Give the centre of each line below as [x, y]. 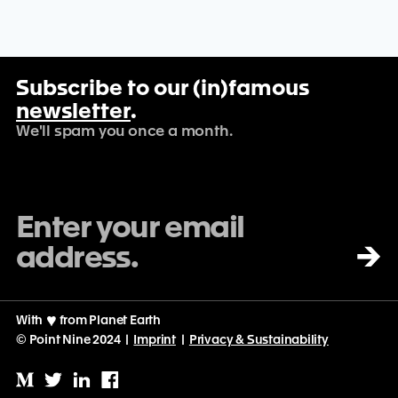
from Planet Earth [108, 321]
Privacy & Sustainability [259, 340]
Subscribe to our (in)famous [163, 90]
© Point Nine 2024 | [75, 340]
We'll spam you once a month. [124, 132]
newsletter [73, 113]
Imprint [155, 340]
